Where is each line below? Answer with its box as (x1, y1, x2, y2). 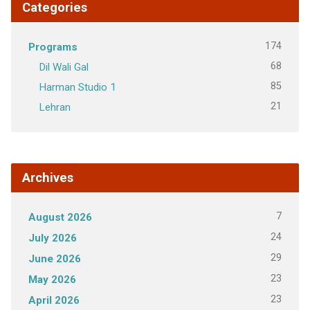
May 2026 (28, 273, 76, 286)
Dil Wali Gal (38, 60, 89, 73)
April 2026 (28, 293, 80, 307)
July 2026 (28, 231, 77, 244)
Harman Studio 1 (38, 80, 116, 93)
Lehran (38, 100, 71, 113)
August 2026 (28, 210, 92, 224)
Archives (21, 170, 73, 185)
